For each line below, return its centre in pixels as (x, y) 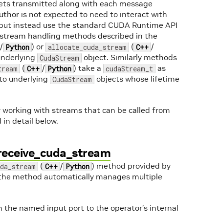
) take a (88, 68)
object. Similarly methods (129, 57)
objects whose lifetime (137, 79)
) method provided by (131, 166)
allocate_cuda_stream (87, 47)
